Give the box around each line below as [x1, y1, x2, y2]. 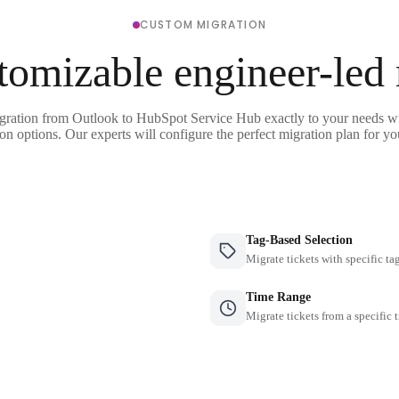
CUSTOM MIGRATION [139, 16, 267, 32]
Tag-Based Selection [246, 232, 353, 247]
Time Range [246, 289, 311, 304]
